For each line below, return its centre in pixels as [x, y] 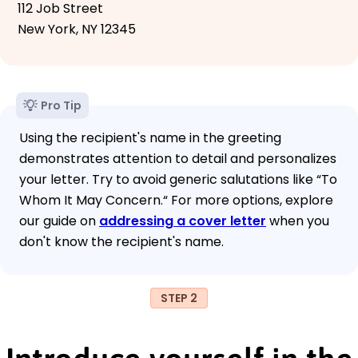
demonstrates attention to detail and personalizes [178, 158]
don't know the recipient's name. [121, 241]
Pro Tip [61, 105]
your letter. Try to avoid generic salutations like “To [178, 179]
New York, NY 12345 [77, 29]
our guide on [59, 221]
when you [298, 221]
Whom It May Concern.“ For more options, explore [176, 200]
